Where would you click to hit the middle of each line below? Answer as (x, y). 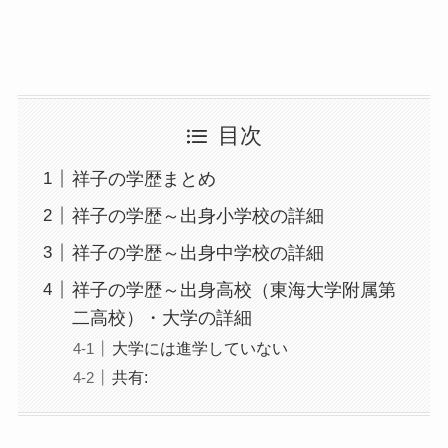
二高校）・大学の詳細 (161, 317)
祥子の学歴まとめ (143, 178)
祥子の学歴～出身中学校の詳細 (197, 252)
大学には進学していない (199, 347)
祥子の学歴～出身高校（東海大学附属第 (233, 289)
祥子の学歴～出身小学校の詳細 (197, 215)
